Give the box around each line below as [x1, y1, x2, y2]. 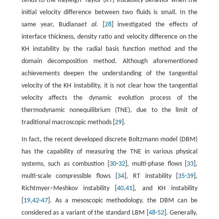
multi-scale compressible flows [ [21, 173, 117, 180]
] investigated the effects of [111, 21, 198, 29]
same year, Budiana [21, 21, 81, 29]
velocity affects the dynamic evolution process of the [21, 94, 198, 102]
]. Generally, [164, 209, 198, 217]
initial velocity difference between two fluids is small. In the [21, 9, 198, 17]
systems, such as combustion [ [21, 160, 109, 168]
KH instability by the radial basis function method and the [21, 45, 198, 53]
